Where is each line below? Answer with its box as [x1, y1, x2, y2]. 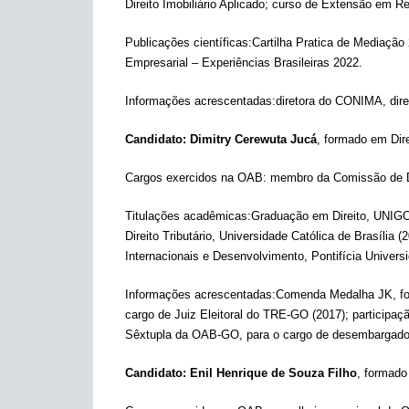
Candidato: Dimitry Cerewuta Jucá [125, 132, 317, 146]
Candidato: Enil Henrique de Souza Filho [125, 366, 357, 380]
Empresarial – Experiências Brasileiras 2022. [125, 56, 366, 69]
